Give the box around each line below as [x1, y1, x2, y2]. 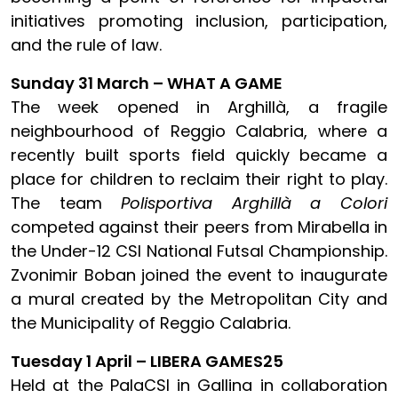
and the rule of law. [11, 34, 162, 56]
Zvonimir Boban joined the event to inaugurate [11, 264, 387, 286]
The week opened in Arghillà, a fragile [11, 96, 387, 118]
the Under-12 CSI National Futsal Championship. [11, 240, 387, 262]
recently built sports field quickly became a [11, 144, 387, 166]
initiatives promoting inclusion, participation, [11, 10, 387, 32]
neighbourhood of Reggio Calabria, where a [11, 120, 387, 142]
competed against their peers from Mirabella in [11, 216, 387, 238]
